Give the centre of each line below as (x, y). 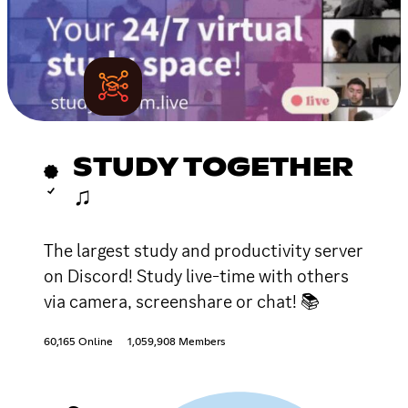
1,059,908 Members (176, 342)
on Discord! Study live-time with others (196, 275)
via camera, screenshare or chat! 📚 (182, 301)
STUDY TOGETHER (213, 168)
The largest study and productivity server (204, 250)
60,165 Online (78, 342)
